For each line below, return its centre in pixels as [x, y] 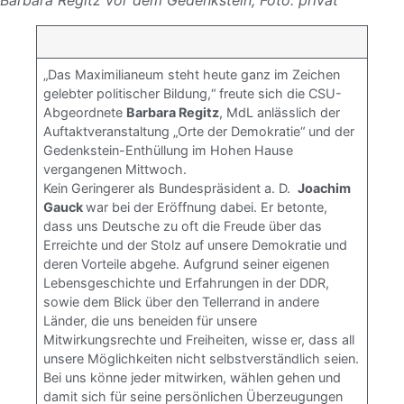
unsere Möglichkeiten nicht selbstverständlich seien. [202, 358]
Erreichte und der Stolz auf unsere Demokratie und [196, 245]
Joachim [325, 188]
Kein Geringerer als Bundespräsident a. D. [171, 188]
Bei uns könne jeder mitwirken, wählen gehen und [193, 377]
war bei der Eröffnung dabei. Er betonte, [207, 207]
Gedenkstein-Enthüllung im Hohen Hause [169, 150]
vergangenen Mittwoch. [115, 169]
